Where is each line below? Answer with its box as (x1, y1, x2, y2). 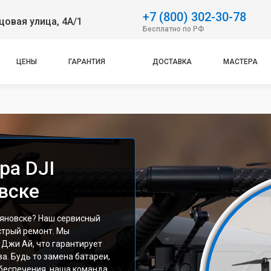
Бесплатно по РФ (143, 24, 204, 33)
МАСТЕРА (223, 57, 258, 66)
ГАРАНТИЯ (68, 57, 106, 66)
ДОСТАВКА (152, 57, 192, 66)
